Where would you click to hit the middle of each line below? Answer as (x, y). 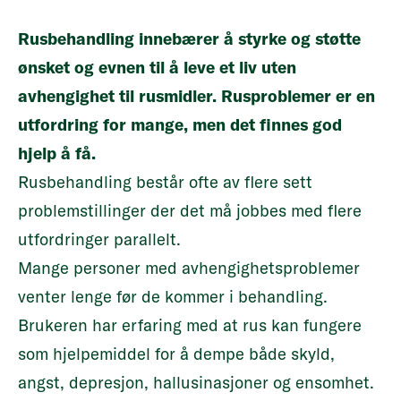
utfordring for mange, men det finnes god (180, 125)
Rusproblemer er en (298, 96)
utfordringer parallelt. (99, 239)
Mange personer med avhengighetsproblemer (189, 268)
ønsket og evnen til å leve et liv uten (157, 68)
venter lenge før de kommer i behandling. (173, 297)
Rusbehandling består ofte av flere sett (165, 182)
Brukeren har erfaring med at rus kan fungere (190, 325)
